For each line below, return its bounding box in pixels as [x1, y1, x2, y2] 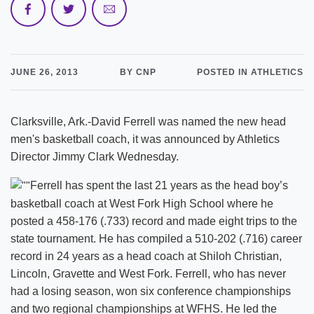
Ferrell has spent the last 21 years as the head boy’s [30, 179, 288, 191]
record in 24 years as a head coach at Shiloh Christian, [11, 250, 282, 263]
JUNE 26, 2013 [11, 67, 78, 77]
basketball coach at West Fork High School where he [11, 198, 273, 210]
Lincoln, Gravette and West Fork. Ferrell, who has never [11, 268, 286, 280]
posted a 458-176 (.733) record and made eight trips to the [11, 215, 297, 228]
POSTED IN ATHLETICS [197, 67, 303, 77]
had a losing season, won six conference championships [11, 285, 291, 298]
